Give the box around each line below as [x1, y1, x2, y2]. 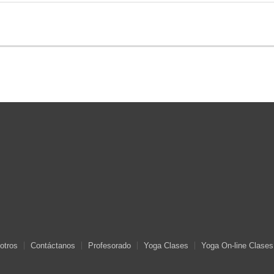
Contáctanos [31, 241, 75, 251]
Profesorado [88, 241, 131, 251]
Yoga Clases [144, 241, 188, 251]
